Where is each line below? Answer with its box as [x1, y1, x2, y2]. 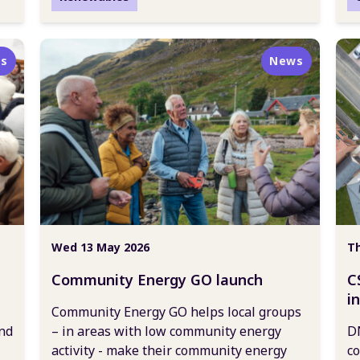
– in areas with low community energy [51, 322, 281, 340]
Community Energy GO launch [51, 270, 263, 289]
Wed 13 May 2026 [51, 239, 149, 255]
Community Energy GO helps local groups [51, 303, 301, 321]
